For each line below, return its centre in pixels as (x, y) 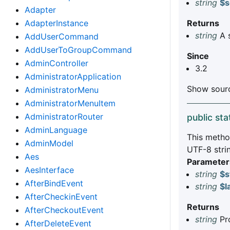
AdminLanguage (56, 130)
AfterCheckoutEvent (64, 210)
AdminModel (49, 143)
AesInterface (49, 170)
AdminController (56, 63)
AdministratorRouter (64, 117)
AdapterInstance (56, 23)
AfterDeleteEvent (58, 223)
